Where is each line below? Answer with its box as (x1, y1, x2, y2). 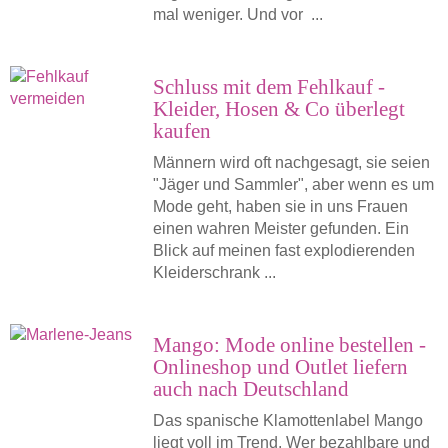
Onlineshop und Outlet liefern (152, 355, 408, 378)
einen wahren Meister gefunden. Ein (152, 220, 409, 237)
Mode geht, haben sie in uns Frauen (152, 198, 408, 215)
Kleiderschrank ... (152, 264, 276, 281)
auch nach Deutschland (152, 377, 349, 400)
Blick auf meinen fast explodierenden (152, 242, 415, 259)
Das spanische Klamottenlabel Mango (152, 412, 423, 429)
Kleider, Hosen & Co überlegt (152, 97, 405, 120)
